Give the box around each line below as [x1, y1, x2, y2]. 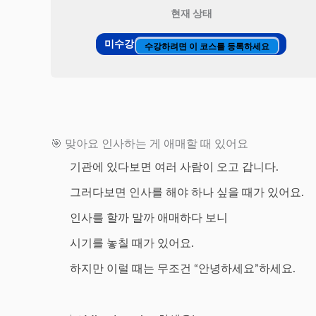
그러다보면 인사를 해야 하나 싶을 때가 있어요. [70, 187, 305, 198]
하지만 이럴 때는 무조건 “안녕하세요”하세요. [70, 263, 296, 274]
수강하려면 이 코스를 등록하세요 [145, 40, 269, 52]
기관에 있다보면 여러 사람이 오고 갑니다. [70, 162, 279, 173]
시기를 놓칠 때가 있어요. [70, 238, 195, 249]
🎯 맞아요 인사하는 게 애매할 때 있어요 [51, 138, 248, 150]
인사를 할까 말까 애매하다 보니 [70, 212, 229, 224]
